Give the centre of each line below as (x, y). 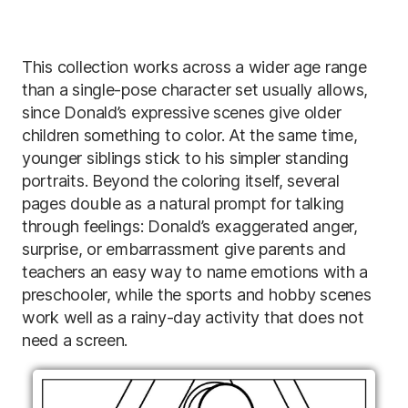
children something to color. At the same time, (190, 135)
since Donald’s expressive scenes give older (182, 112)
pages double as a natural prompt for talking (184, 204)
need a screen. (75, 340)
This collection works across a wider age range (194, 67)
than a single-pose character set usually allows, (195, 90)
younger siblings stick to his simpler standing (185, 158)
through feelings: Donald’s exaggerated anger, (190, 226)
